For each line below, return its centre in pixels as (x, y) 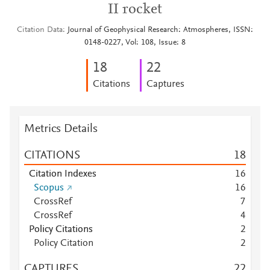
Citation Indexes (63, 174)
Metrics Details (61, 129)
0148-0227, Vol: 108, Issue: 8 (135, 43)
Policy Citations (61, 230)
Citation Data (40, 30)
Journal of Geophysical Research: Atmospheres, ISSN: (160, 30)
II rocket (135, 10)
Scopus (49, 188)
